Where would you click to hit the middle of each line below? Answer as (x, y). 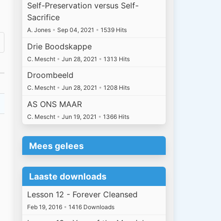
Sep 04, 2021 (76, 30)
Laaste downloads (68, 177)
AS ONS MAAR (55, 104)
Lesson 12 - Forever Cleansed (83, 194)
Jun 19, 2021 (79, 117)
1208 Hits (116, 88)
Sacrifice (44, 18)
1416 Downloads (91, 207)
